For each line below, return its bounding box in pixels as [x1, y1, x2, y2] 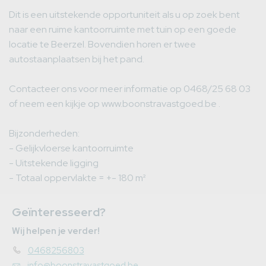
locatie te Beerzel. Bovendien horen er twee [9, 38, 196, 51]
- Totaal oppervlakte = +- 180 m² [9, 172, 145, 185]
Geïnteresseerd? [12, 204, 106, 220]
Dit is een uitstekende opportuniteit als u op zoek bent [9, 8, 240, 21]
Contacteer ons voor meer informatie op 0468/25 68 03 [9, 83, 251, 96]
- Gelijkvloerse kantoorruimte [9, 142, 134, 155]
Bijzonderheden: [9, 127, 81, 140]
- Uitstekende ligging [9, 157, 99, 170]
